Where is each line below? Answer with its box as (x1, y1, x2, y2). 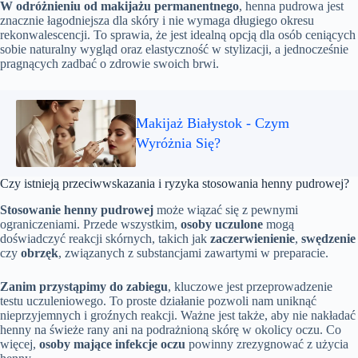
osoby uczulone (181, 217, 263, 232)
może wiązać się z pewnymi (153, 203, 298, 217)
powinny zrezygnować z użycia (185, 337, 348, 352)
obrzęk (21, 246, 58, 261)
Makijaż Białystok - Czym (136, 115, 289, 132)
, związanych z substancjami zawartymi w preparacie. (58, 246, 328, 261)
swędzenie (301, 232, 356, 246)
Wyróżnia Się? (136, 135, 221, 152)
